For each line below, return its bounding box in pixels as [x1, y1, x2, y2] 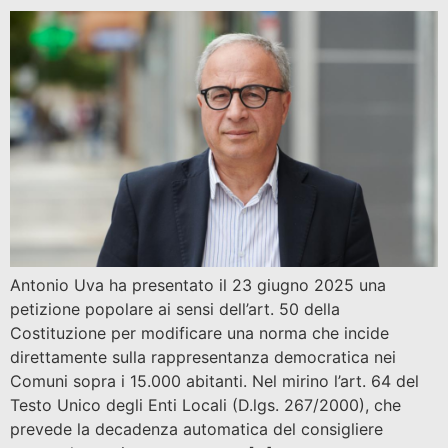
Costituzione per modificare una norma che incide [10, 323, 389, 344]
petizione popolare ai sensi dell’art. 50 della [10, 299, 340, 320]
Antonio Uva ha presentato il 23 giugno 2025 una [10, 275, 386, 296]
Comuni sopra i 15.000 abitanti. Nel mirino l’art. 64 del [10, 371, 419, 392]
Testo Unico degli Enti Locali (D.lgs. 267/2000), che [10, 395, 401, 416]
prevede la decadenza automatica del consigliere [10, 419, 383, 440]
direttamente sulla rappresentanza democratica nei [10, 347, 396, 368]
